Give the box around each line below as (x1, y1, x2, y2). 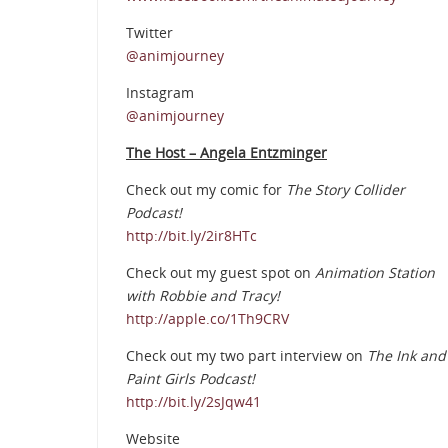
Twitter (126, 23, 173, 43)
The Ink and (367, 346, 446, 366)
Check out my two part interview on (126, 346, 367, 366)
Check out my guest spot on (126, 263, 315, 283)
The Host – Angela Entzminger (126, 143, 327, 163)
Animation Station (315, 263, 435, 283)
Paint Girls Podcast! (126, 369, 255, 389)
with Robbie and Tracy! (126, 286, 280, 306)
